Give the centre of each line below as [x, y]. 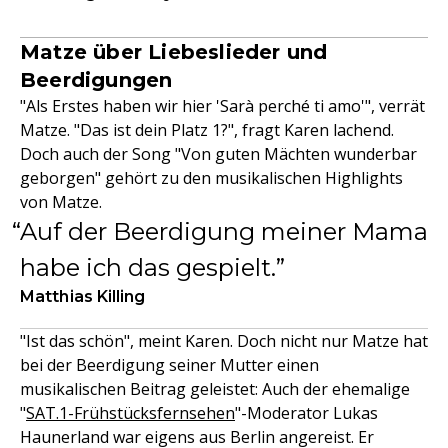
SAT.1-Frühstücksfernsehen [130, 413]
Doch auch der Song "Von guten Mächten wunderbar [218, 154]
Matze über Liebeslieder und [174, 52]
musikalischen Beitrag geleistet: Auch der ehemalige [215, 389]
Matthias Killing [83, 296]
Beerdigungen [96, 80]
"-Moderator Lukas [306, 413]
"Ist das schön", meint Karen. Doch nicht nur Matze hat [224, 341]
